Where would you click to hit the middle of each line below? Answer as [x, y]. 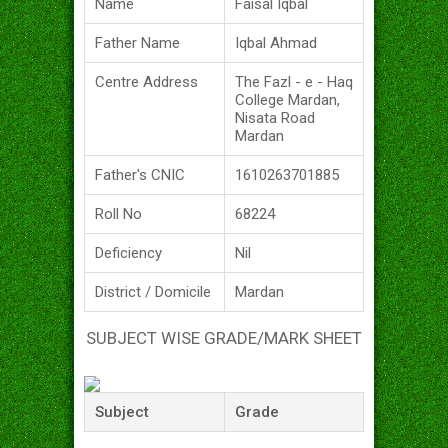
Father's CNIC [140, 175]
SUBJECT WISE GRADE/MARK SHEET [224, 338]
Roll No [118, 214]
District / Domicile [153, 292]
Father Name [137, 43]
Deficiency [128, 253]
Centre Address [146, 82]
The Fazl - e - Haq [294, 82]
